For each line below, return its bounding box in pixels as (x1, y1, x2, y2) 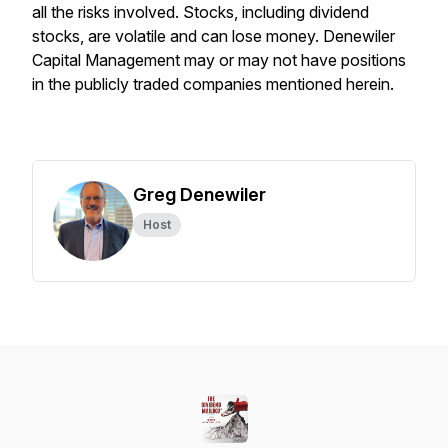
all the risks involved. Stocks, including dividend (32, 2, 369, 22)
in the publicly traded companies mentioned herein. (32, 74, 394, 94)
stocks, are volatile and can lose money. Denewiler (32, 26, 395, 46)
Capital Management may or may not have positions (32, 50, 406, 70)
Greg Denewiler (133, 184, 266, 205)
